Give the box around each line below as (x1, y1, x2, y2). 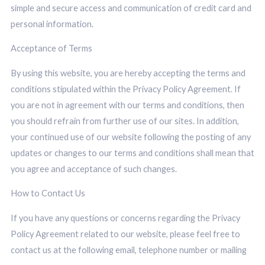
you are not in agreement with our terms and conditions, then (10, 99, 244, 110)
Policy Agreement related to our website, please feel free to (10, 229, 240, 240)
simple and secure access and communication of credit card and (10, 2, 251, 13)
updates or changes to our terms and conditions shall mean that (10, 147, 254, 158)
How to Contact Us (10, 188, 85, 199)
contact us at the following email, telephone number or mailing (10, 245, 247, 256)
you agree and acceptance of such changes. (10, 163, 177, 174)
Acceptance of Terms (10, 43, 92, 54)
